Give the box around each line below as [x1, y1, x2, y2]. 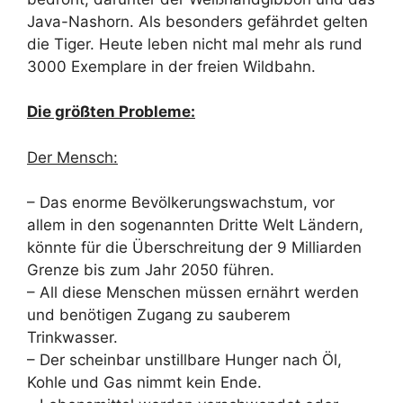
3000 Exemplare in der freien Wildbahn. [27, 57, 316, 76]
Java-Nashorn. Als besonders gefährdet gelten [27, 12, 368, 31]
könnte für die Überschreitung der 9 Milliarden [27, 238, 362, 257]
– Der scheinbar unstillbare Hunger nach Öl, [27, 351, 342, 370]
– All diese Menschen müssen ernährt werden [27, 283, 359, 302]
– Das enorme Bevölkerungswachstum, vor [27, 193, 335, 212]
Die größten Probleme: [27, 103, 195, 121]
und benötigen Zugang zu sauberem [27, 306, 291, 325]
